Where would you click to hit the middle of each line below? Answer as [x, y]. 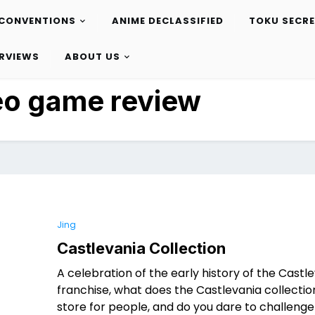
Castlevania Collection [141, 248]
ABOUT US [92, 57]
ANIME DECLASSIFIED [167, 21]
